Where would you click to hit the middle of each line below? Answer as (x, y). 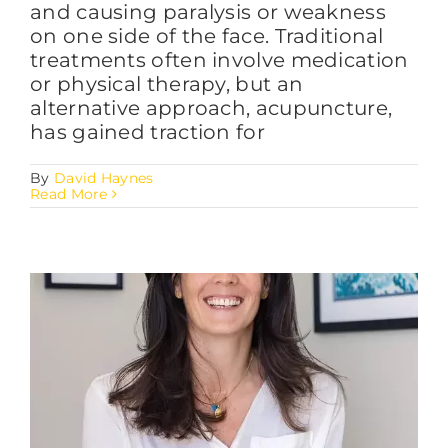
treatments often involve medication (219, 59)
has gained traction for (147, 131)
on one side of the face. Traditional (207, 35)
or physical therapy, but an (167, 83)
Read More (69, 193)
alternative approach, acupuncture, (211, 107)
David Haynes (103, 177)
